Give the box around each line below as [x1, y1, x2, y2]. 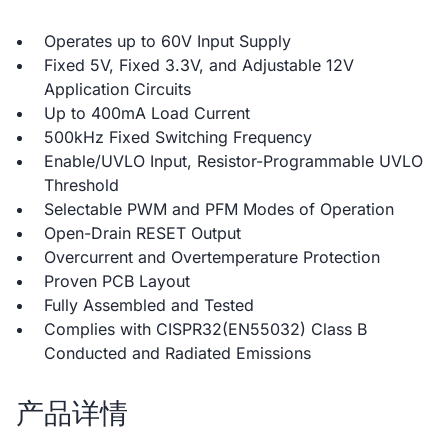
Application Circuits [44, 79, 191, 99]
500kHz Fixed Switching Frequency [44, 127, 312, 147]
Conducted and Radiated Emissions [44, 343, 311, 363]
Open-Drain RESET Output [44, 223, 241, 243]
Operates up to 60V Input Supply [44, 31, 291, 51]
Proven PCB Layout [44, 271, 190, 291]
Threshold [44, 175, 119, 195]
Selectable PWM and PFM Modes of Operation [44, 199, 394, 219]
